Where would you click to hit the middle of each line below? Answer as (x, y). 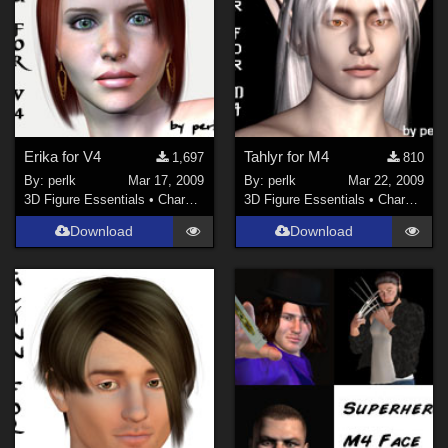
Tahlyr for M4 (286, 156)
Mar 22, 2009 (385, 181)
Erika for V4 (63, 156)
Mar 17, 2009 (166, 181)
